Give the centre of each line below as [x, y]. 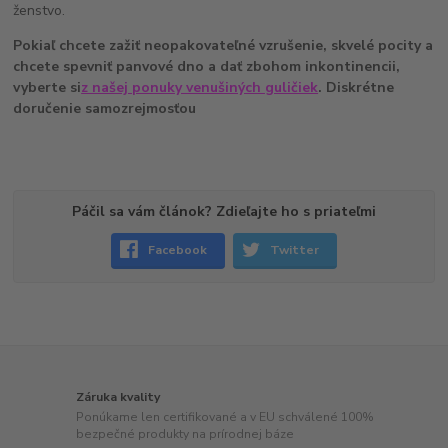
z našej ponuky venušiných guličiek [200, 87]
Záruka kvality [118, 397]
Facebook [178, 249]
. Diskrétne [356, 87]
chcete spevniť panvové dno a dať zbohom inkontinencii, [207, 66]
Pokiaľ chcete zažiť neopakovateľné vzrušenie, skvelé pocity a [223, 45]
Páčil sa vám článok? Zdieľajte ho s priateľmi [223, 211]
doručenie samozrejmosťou [105, 108]
